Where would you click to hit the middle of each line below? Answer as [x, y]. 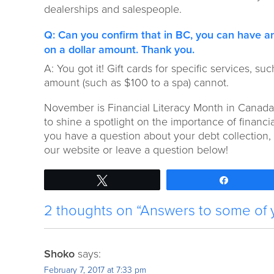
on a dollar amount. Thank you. [119, 50]
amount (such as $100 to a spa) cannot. [136, 83]
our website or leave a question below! [136, 150]
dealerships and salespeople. [113, 9]
